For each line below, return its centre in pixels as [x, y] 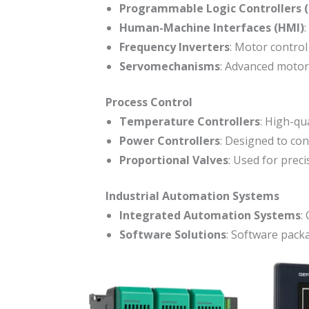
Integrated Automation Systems [210, 216]
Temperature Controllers [189, 122]
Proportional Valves [173, 160]
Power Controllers [169, 141]
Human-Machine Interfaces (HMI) [211, 28]
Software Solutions [172, 235]
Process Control [149, 102]
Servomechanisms [169, 67]
